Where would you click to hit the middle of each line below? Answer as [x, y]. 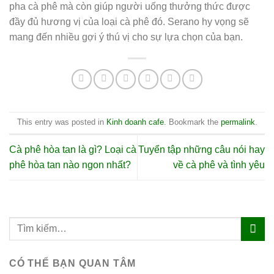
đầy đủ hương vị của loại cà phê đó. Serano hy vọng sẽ [129, 22]
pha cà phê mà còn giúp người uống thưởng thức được [130, 7]
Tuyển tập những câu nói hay [202, 150]
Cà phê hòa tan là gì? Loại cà [73, 150]
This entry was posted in [61, 122]
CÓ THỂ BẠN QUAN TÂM [73, 263]
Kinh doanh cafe [135, 122]
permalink [238, 122]
